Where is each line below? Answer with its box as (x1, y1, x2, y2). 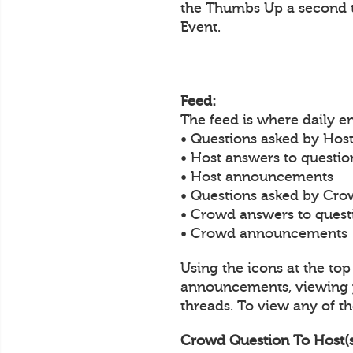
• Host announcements (180, 168, 333, 184)
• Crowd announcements (180, 225, 347, 241)
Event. (180, 18, 221, 35)
